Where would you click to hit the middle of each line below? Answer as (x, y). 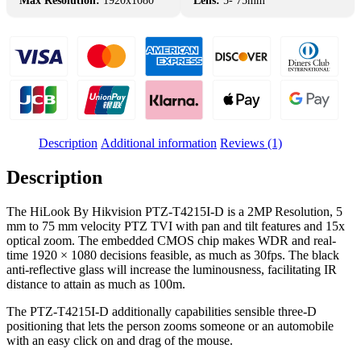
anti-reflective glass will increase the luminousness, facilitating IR (172, 269)
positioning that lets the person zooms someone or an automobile (170, 326)
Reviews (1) (251, 143)
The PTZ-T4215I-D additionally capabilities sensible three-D (162, 311)
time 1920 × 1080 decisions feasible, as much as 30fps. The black (173, 255)
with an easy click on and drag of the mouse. (120, 340)
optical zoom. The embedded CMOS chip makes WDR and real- (171, 240)
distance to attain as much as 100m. (96, 284)
